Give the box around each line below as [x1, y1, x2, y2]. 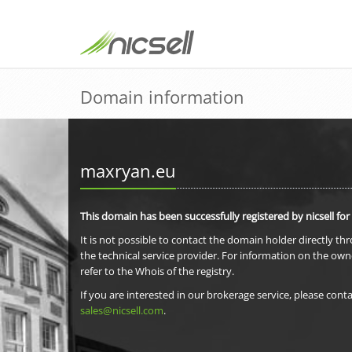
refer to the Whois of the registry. [80, 264, 234, 278]
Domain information [80, 85, 244, 108]
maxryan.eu [80, 159, 176, 182]
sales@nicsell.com [80, 303, 163, 317]
